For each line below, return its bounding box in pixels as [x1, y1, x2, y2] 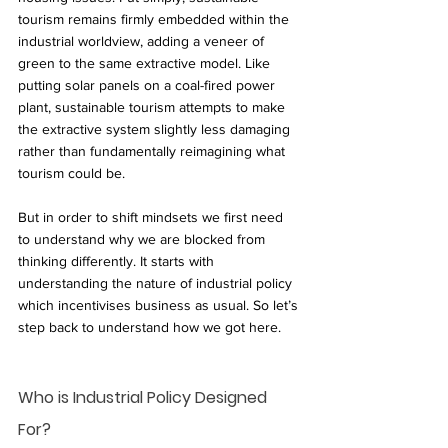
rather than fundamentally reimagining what [18, 142, 289, 159]
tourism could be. [18, 164, 125, 181]
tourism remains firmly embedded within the [18, 10, 293, 27]
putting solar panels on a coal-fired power [18, 76, 279, 93]
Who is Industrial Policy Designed [18, 385, 271, 409]
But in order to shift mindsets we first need [18, 208, 287, 225]
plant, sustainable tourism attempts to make [18, 98, 289, 115]
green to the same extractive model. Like [18, 54, 274, 71]
